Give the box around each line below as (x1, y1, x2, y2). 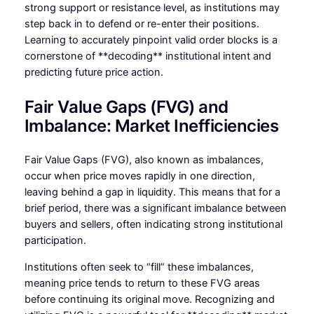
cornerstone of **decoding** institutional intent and (24, 50, 271, 63)
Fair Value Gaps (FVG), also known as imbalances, (24, 153, 264, 167)
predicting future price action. (24, 66, 163, 79)
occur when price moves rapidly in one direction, (24, 170, 255, 183)
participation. (24, 234, 86, 247)
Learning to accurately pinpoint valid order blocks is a (24, 34, 278, 47)
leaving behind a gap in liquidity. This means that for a (24, 186, 280, 199)
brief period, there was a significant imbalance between (24, 202, 287, 215)
